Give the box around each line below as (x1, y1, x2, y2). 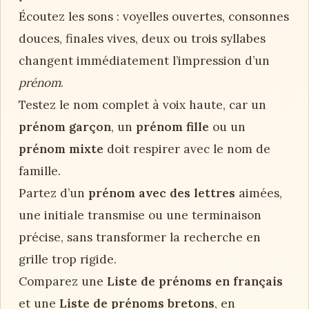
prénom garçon (19, 119, 111, 135)
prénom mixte (19, 141, 103, 157)
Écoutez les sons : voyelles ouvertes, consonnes (19, 9, 289, 25)
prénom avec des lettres (88, 186, 235, 201)
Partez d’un (19, 186, 88, 201)
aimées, (235, 186, 282, 201)
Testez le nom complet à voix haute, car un (19, 97, 266, 113)
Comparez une (19, 274, 107, 290)
